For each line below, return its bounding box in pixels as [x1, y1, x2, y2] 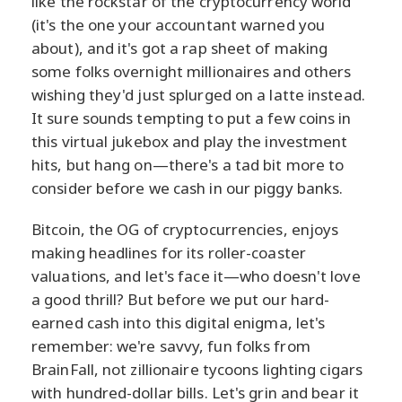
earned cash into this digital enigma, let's [31, 311, 326, 333]
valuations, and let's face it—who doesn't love [31, 265, 361, 286]
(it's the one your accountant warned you [31, 13, 326, 35]
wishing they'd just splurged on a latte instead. [31, 83, 365, 105]
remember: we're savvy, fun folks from [31, 335, 310, 356]
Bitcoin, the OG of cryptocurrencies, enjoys [31, 218, 339, 240]
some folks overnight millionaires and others [31, 60, 352, 82]
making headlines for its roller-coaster [31, 241, 306, 263]
